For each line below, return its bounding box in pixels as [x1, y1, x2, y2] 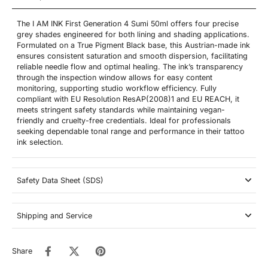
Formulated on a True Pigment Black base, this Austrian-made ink [17, 40, 250, 50]
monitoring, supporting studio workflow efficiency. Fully [17, 83, 217, 93]
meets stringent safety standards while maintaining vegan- [17, 105, 225, 114]
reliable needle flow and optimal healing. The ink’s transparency [17, 62, 243, 71]
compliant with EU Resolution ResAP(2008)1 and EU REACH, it [17, 94, 239, 103]
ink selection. [17, 137, 63, 147]
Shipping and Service [17, 211, 92, 220]
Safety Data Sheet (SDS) [17, 175, 103, 185]
